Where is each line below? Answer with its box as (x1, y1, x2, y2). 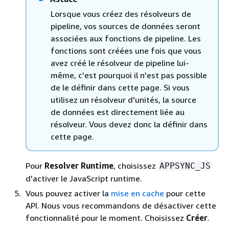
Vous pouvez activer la (26, 188, 111, 198)
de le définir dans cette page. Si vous (51, 82, 190, 93)
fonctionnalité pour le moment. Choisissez (26, 212, 186, 223)
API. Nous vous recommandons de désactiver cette (26, 200, 216, 211)
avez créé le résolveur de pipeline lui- (51, 57, 189, 68)
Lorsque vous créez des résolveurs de (51, 8, 191, 19)
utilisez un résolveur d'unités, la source (51, 94, 196, 105)
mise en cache (111, 188, 164, 198)
